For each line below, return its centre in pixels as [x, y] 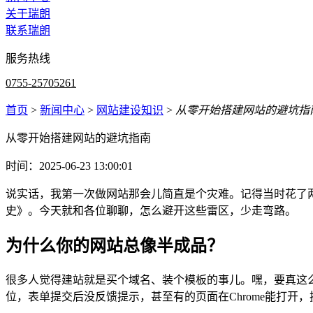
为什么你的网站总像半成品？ [115, 246]
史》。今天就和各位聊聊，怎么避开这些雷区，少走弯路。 [151, 211]
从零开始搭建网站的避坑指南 [78, 138]
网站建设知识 [130, 110]
